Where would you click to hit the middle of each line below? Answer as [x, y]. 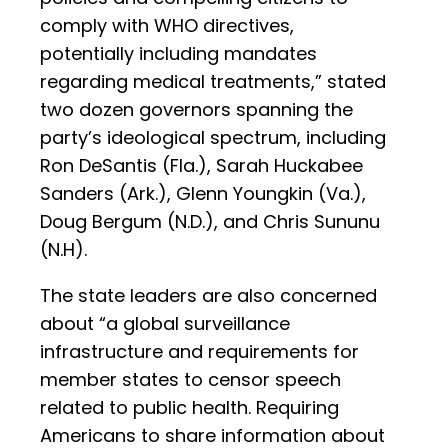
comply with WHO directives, [167, 26]
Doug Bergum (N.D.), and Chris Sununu [210, 222]
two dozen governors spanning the [196, 110]
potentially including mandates [178, 54]
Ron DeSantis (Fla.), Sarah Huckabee [201, 166]
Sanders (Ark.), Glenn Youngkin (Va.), [203, 194]
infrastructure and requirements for [199, 352]
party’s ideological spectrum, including [213, 138]
